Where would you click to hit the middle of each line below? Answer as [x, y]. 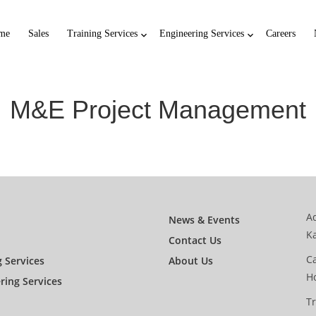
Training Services [102, 34]
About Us [191, 261]
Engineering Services [202, 34]
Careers [281, 34]
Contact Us [195, 240]
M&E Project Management [158, 110]
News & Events [204, 220]
